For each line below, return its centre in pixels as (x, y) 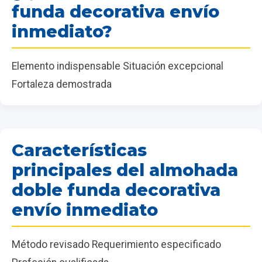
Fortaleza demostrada (62, 85)
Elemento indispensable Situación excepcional (118, 66)
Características (79, 150)
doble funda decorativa (116, 190)
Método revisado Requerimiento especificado (116, 245)
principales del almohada (125, 170)
